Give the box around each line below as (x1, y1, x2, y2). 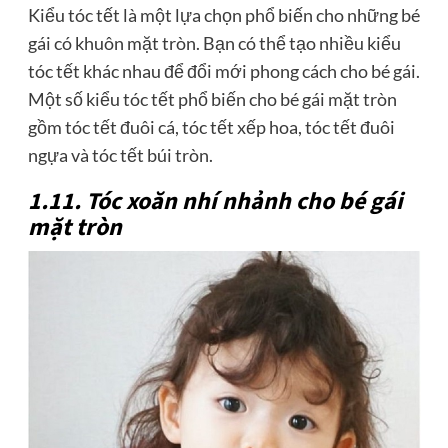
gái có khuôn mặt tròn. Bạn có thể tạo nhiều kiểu (27, 32, 401, 55)
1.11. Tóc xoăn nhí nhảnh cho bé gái (27, 184, 403, 220)
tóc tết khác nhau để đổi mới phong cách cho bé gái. (27, 60, 420, 83)
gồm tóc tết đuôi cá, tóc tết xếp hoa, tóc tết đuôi (27, 116, 395, 139)
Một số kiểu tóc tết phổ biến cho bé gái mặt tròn (27, 88, 397, 111)
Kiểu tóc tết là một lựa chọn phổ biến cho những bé (27, 4, 420, 27)
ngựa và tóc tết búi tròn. (27, 144, 213, 167)
